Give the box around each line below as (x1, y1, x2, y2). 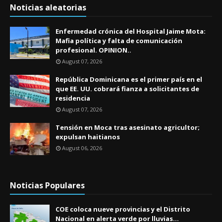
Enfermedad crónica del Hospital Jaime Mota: (55, 27, 206, 36)
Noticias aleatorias (10, 2, 86, 13)
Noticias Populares (10, 180, 85, 191)
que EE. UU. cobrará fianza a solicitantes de (55, 84, 199, 93)
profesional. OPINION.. (55, 46, 131, 55)
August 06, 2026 (62, 144, 102, 152)
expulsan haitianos (55, 132, 120, 141)
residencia (55, 94, 90, 103)
